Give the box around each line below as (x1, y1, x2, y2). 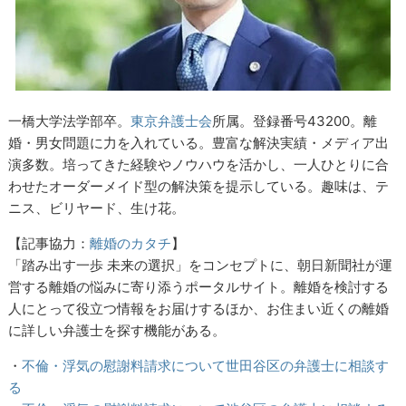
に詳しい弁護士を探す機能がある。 (8, 321, 227, 339)
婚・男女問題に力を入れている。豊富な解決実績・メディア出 (8, 133, 390, 151)
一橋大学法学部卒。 (8, 111, 131, 130)
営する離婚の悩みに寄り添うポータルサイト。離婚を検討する (8, 277, 390, 295)
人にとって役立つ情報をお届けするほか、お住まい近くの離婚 (8, 299, 390, 317)
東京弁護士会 (130, 111, 213, 130)
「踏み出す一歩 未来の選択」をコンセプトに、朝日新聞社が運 (8, 256, 393, 274)
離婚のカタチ (90, 234, 172, 252)
